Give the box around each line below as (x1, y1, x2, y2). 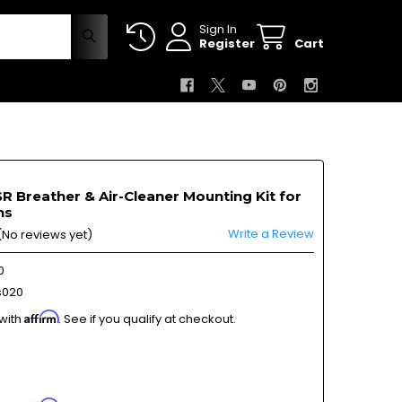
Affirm (23, 309, 58, 324)
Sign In (199, 20, 238, 38)
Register (199, 34, 256, 52)
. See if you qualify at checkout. (57, 310, 236, 328)
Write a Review (228, 224, 315, 242)
